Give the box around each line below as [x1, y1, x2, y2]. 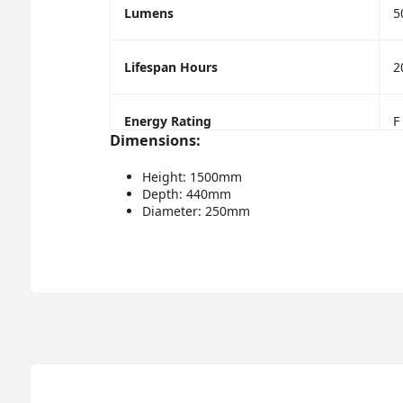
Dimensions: [109, 130, 201, 150]
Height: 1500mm [141, 167, 242, 185]
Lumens [123, 4, 174, 22]
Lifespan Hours [123, 58, 218, 76]
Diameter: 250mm [141, 201, 250, 219]
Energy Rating [123, 112, 211, 130]
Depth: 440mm [141, 184, 231, 202]
